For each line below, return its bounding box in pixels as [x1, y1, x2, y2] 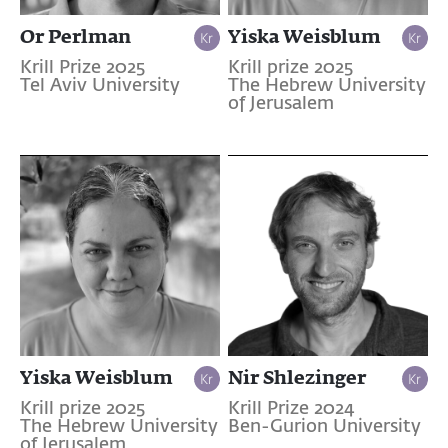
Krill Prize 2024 [227, 400, 355, 419]
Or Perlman [20, 24, 131, 47]
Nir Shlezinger [227, 366, 366, 389]
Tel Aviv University [20, 76, 180, 95]
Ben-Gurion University [227, 418, 421, 437]
